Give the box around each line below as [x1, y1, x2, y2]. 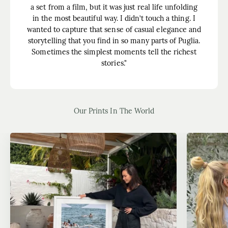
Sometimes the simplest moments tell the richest [32, 47, 196, 56]
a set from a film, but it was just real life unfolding [31, 3, 197, 12]
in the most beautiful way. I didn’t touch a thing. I [33, 14, 195, 23]
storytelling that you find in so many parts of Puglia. [28, 36, 200, 45]
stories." [101, 59, 127, 68]
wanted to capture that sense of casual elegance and [26, 25, 202, 34]
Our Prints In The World [73, 106, 155, 116]
